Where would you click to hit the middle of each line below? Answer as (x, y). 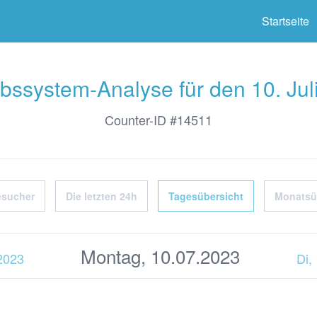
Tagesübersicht (206, 196)
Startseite (286, 21)
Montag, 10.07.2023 (160, 256)
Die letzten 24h (102, 196)
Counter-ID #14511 (158, 120)
